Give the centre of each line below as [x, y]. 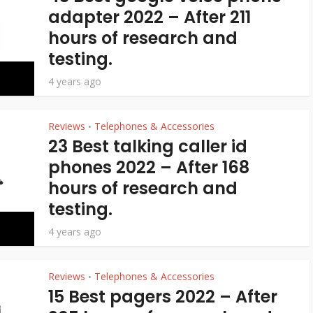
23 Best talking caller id [148, 146]
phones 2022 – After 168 [149, 167]
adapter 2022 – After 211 [150, 17]
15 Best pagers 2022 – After [163, 297]
